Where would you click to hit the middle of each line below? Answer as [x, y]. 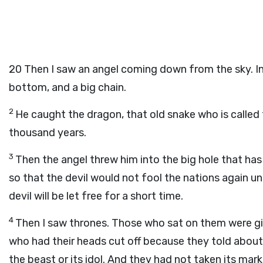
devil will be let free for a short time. [96, 196]
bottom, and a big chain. [68, 87]
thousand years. [48, 133]
